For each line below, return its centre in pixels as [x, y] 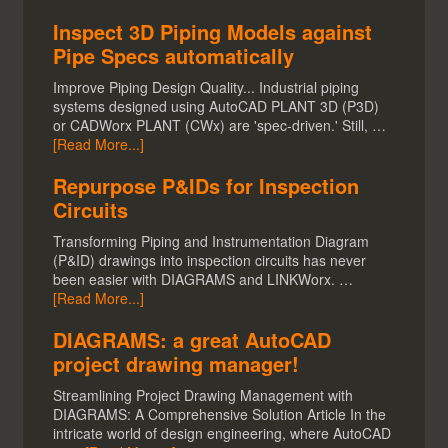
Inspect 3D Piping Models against [213, 32]
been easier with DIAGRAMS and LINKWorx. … [203, 279]
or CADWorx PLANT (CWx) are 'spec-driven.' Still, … [220, 125]
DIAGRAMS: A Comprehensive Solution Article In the [220, 414]
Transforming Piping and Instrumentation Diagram [211, 241]
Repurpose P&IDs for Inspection [206, 186]
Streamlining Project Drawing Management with [203, 395]
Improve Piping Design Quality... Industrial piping [206, 87]
